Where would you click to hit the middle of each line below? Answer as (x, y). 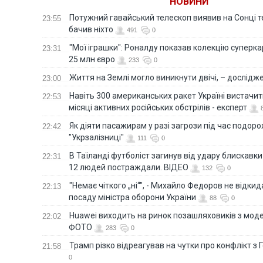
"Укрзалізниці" (96, 137)
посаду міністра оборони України (132, 197)
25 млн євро (92, 59)
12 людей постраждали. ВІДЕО (129, 167)
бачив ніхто (91, 29)
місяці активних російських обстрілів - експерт (158, 107)
